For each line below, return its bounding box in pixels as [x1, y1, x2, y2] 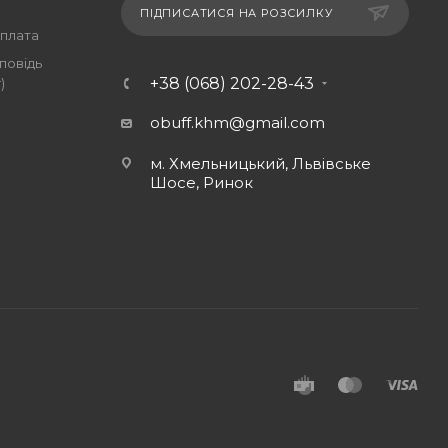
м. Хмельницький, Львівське [149, 154, 371, 173]
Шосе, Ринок [149, 173, 253, 192]
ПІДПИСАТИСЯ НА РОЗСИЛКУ [139, 6, 333, 20]
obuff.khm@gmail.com [149, 113, 325, 132]
